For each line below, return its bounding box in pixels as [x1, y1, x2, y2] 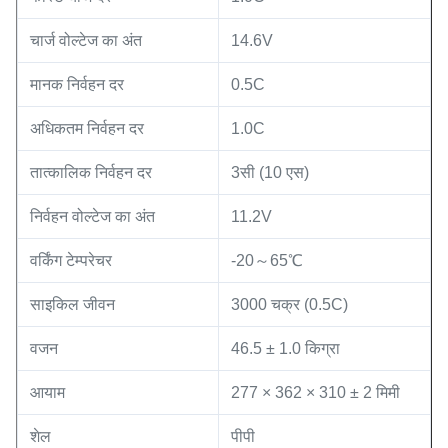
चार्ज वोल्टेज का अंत [30, 32, 142, 50]
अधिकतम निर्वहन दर [30, 120, 144, 138]
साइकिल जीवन [30, 296, 115, 314]
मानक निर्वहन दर [30, 76, 124, 94]
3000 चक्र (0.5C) [231, 296, 348, 314]
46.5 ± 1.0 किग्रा [231, 340, 340, 358]
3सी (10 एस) [231, 164, 309, 182]
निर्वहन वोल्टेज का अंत [30, 208, 155, 226]
